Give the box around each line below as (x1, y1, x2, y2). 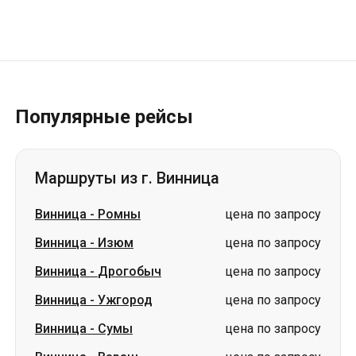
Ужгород (98, 292, 153, 308)
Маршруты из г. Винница (35, 168, 219, 188)
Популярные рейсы (15, 106, 193, 128)
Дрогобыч (98, 264, 161, 279)
